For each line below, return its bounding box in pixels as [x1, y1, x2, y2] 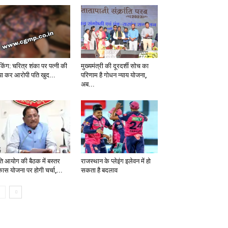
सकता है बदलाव [80, 166, 118, 175]
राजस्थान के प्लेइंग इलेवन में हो [80, 157, 151, 165]
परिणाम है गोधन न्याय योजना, [80, 71, 147, 79]
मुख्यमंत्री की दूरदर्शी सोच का [80, 62, 149, 70]
